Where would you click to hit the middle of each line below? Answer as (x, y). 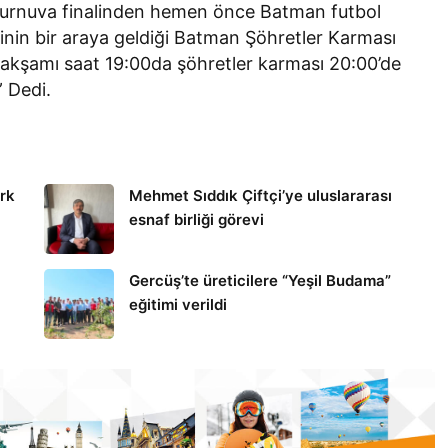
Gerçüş (157, 173)
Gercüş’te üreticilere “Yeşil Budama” (260, 280)
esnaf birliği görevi (196, 219)
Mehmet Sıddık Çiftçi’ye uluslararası (260, 195)
